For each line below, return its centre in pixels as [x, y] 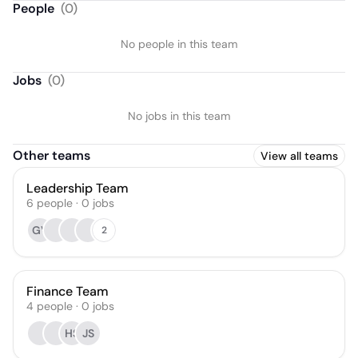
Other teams [52, 155]
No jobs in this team [179, 116]
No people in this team [179, 44]
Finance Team [68, 291]
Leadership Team [78, 188]
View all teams [299, 156]
